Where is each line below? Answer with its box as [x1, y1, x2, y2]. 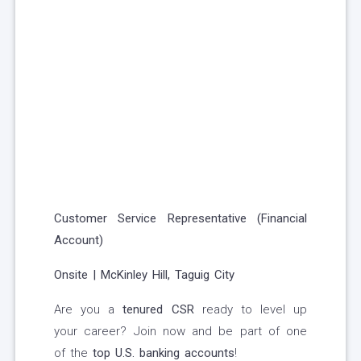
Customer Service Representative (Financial [54, 211, 307, 226]
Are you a [54, 302, 123, 317]
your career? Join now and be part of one [54, 324, 307, 339]
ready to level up [193, 302, 307, 317]
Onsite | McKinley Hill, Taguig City [54, 268, 234, 283]
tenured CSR [122, 302, 194, 317]
